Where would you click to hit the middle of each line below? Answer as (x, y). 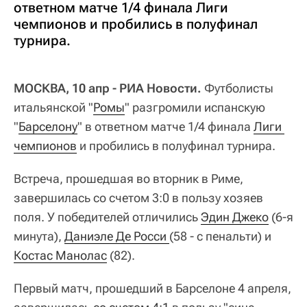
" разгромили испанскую (195, 108)
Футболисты (237, 88)
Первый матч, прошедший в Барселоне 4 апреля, (152, 288)
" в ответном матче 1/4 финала (165, 127)
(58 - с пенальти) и (220, 236)
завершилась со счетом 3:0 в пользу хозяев (138, 198)
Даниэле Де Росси (117, 236)
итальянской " (53, 108)
